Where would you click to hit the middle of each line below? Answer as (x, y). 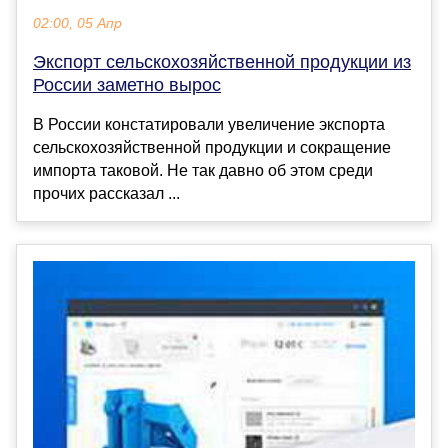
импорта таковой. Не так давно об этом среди (203, 170)
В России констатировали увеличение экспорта (209, 124)
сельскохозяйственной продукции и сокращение (212, 147)
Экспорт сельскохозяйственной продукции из (222, 61)
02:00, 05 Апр (77, 23)
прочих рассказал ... (106, 193)
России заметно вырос (127, 84)
